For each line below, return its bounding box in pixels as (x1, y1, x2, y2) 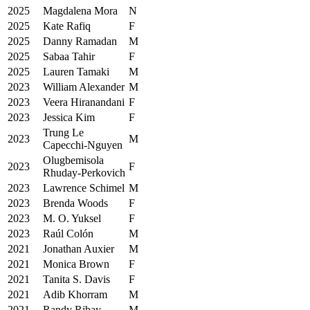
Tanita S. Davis (43, 273, 110, 285)
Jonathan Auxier (43, 242, 114, 255)
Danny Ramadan (43, 35, 117, 47)
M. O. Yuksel (43, 212, 101, 224)
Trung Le (43, 126, 84, 138)
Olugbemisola (43, 154, 104, 166)
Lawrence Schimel (43, 181, 125, 194)
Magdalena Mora (43, 4, 118, 17)
